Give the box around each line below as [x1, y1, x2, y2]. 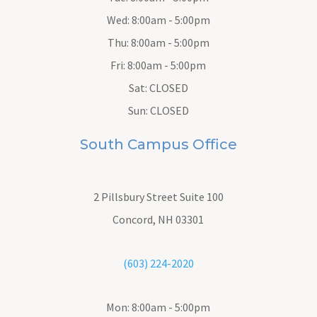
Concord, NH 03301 [113, 212, 204, 226]
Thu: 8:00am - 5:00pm [107, 35, 209, 50]
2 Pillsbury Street [93, 189, 180, 204]
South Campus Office [79, 135, 237, 153]
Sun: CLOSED [127, 103, 189, 117]
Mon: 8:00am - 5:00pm [106, 299, 211, 314]
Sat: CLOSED [128, 80, 188, 95]
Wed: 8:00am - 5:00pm [106, 12, 210, 27]
